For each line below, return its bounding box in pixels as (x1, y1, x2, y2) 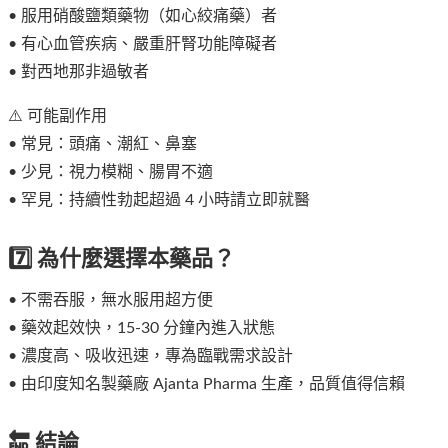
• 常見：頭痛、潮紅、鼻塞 (8, 136, 197, 153)
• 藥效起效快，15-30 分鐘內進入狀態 (8, 319, 275, 336)
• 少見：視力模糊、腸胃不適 (8, 164, 213, 181)
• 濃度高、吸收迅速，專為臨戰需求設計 (8, 347, 293, 364)
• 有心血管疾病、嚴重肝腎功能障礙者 (8, 36, 277, 53)
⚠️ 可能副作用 (8, 108, 107, 125)
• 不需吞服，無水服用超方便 (8, 291, 213, 308)
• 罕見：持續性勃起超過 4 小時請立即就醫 (8, 192, 310, 209)
